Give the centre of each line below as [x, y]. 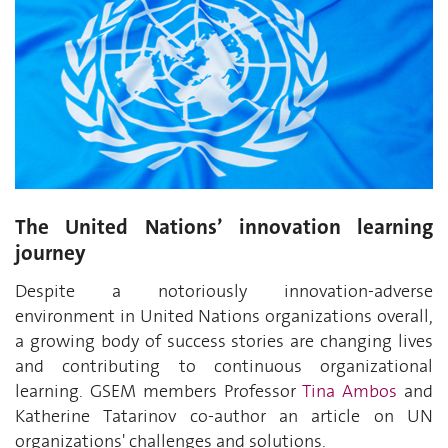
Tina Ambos [350, 390]
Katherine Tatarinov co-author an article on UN [224, 415]
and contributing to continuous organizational [224, 365]
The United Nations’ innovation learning [224, 227]
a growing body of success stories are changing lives [224, 340]
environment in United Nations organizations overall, [224, 315]
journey [50, 253]
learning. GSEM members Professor [159, 390]
